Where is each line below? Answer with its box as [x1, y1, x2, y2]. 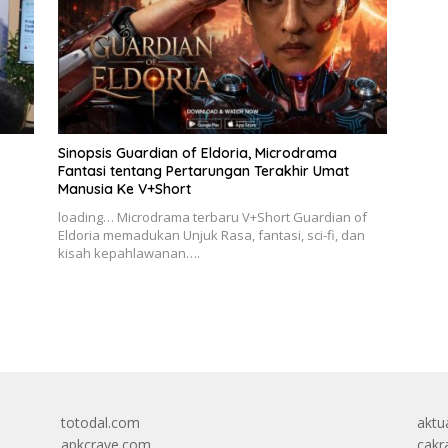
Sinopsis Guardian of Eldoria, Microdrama [57, 143, 337, 162]
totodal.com [60, 412, 140, 432]
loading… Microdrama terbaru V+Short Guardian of [57, 207, 367, 226]
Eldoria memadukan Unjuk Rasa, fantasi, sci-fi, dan [57, 225, 365, 244]
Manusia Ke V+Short [57, 179, 191, 198]
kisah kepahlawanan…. [57, 243, 200, 262]
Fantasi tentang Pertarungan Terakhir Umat [57, 161, 349, 180]
